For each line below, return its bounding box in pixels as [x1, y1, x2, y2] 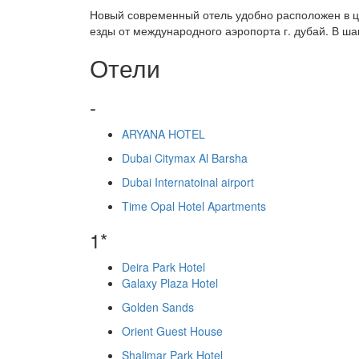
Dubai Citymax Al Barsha [122, 150, 248, 166]
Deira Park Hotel [122, 259, 205, 275]
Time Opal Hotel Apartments [122, 198, 266, 214]
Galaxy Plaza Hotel [122, 275, 218, 291]
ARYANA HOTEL [122, 126, 205, 142]
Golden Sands [122, 299, 194, 315]
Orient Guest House [122, 323, 223, 339]
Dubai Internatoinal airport [122, 174, 254, 190]
